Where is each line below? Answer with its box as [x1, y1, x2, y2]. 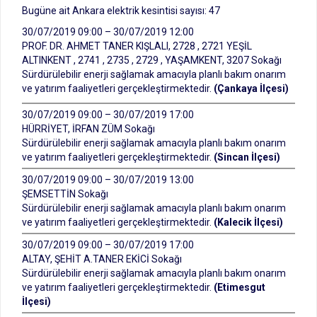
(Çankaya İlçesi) [214, 83, 289, 94]
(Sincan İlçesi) [214, 151, 280, 163]
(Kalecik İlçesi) [214, 217, 283, 228]
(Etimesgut [214, 282, 265, 293]
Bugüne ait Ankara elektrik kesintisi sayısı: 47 [22, 5, 220, 16]
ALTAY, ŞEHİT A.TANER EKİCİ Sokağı [22, 253, 182, 265]
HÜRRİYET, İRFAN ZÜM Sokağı [22, 123, 155, 134]
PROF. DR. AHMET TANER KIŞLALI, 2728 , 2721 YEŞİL [22, 40, 252, 52]
